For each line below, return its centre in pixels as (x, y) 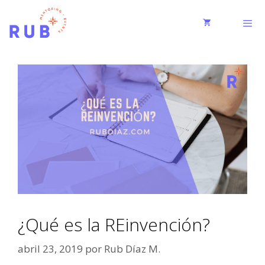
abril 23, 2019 (50, 249)
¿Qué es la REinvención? (114, 224)
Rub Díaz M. (132, 249)
